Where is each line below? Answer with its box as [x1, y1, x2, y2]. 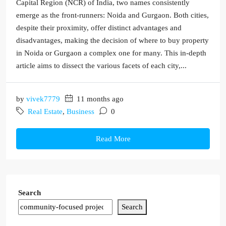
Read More [95, 135, 131, 143]
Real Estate [28, 107, 63, 116]
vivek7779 [26, 95, 60, 103]
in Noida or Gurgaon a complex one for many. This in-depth [16, 49, 206, 58]
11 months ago [75, 95, 124, 103]
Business [67, 107, 94, 116]
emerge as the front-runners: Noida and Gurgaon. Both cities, [16, 11, 209, 20]
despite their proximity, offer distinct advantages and [16, 24, 182, 32]
